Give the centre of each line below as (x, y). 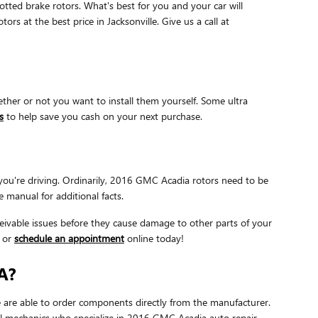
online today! (154, 238)
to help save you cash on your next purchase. (103, 116)
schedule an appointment (69, 238)
